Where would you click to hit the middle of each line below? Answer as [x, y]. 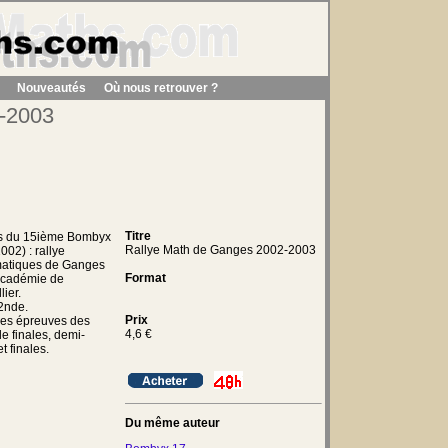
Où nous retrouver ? [161, 88]
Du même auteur [172, 422]
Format [145, 278]
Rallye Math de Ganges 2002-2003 [220, 250]
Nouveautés [51, 88]
